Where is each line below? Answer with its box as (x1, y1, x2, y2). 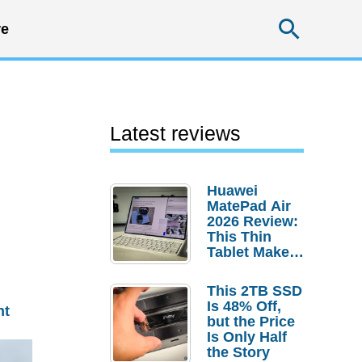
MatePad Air (207, 198, 291, 214)
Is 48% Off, (207, 298, 281, 314)
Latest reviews (110, 122, 241, 145)
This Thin (207, 229, 271, 245)
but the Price (207, 314, 295, 330)
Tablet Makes (207, 244, 297, 260)
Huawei (207, 183, 258, 199)
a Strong (207, 259, 266, 276)
